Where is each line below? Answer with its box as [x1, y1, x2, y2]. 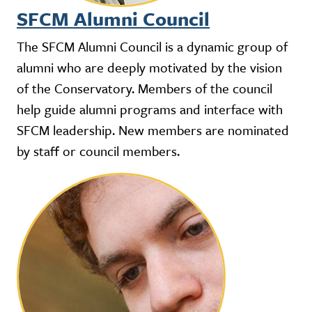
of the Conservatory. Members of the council [17, 79, 272, 97]
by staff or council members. [17, 141, 180, 160]
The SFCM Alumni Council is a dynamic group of [17, 37, 288, 56]
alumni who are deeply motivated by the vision [17, 58, 282, 77]
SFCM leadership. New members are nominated [17, 120, 289, 139]
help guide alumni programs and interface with [17, 100, 283, 118]
